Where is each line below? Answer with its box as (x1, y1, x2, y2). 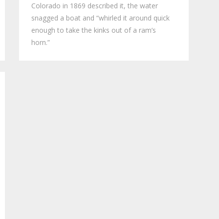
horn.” (31, 38, 50, 47)
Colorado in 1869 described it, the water (31, 1, 158, 11)
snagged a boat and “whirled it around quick (31, 13, 170, 23)
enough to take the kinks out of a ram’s (31, 25, 156, 35)
